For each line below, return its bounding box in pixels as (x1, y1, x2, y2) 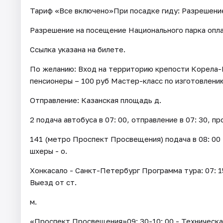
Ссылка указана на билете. (30, 45, 125, 54)
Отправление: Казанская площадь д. (30, 96, 161, 105)
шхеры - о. (30, 146, 67, 156)
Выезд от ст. (30, 178, 77, 187)
